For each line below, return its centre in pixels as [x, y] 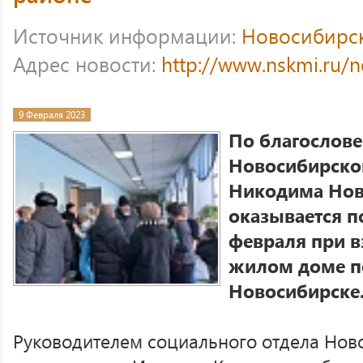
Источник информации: [127, 35]
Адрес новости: [87, 64]
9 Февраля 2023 [52, 115]
